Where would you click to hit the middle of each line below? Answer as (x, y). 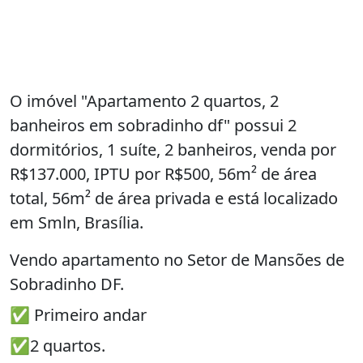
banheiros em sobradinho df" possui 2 (153, 126)
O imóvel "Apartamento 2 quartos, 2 (144, 101)
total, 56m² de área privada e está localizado (174, 199)
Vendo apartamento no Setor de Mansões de (177, 260)
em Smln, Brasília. (77, 223)
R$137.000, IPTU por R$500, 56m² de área (163, 174)
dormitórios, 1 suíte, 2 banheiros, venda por (173, 150)
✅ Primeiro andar (78, 315)
